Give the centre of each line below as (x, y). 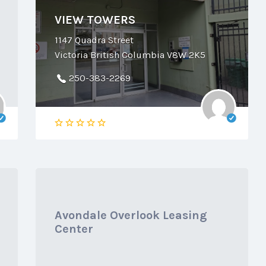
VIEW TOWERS (95, 20)
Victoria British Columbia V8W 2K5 (130, 55)
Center (74, 229)
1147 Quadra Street (94, 40)
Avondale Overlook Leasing (131, 215)
